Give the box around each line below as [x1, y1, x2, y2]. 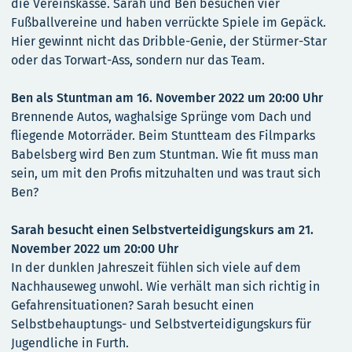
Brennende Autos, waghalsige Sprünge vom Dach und [11, 109, 312, 125]
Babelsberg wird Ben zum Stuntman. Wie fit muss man [11, 147, 318, 163]
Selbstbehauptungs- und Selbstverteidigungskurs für [11, 317, 311, 332]
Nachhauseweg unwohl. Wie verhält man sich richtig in [11, 279, 320, 295]
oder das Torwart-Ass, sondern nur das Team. [11, 53, 265, 68]
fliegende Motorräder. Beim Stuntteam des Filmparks [11, 128, 315, 144]
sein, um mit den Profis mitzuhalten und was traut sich [11, 166, 321, 181]
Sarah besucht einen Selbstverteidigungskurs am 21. [11, 222, 313, 238]
